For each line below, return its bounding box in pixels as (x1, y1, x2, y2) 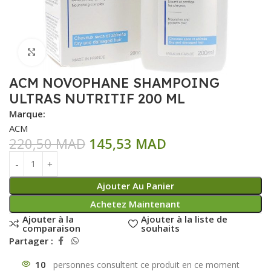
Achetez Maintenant (90, 197, 181, 210)
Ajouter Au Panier (96, 179, 174, 192)
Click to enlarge (45, 47, 111, 58)
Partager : (9, 235, 53, 247)
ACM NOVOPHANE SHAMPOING (9, 74, 220, 91)
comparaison (22, 221, 80, 234)
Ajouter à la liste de (141, 212, 228, 225)
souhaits (141, 221, 180, 234)
